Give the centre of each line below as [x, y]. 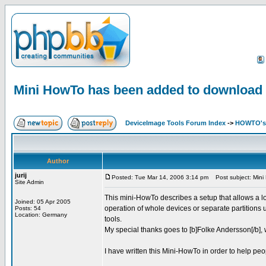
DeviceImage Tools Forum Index [175, 123]
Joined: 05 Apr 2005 [43, 202]
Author [58, 161]
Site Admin [29, 182]
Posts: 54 [28, 208]
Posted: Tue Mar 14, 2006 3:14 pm [160, 177]
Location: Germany [41, 215]
